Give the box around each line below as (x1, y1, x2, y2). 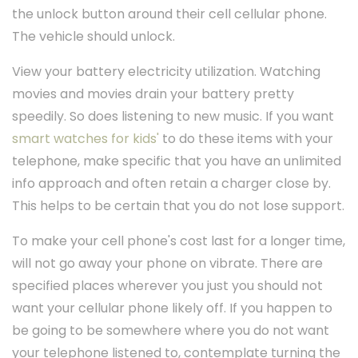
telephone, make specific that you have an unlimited (12, 152, 341, 171)
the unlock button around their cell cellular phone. (12, 5, 327, 24)
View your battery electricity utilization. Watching (12, 62, 320, 82)
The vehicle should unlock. (12, 27, 175, 46)
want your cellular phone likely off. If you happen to (12, 299, 332, 318)
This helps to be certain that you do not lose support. (12, 197, 344, 216)
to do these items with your (159, 129, 333, 149)
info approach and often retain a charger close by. (12, 174, 331, 193)
